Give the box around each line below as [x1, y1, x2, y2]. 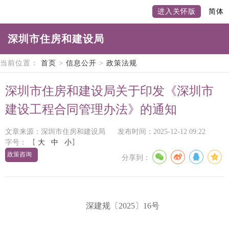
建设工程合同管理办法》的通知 [5, 103, 177, 116]
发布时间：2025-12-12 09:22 [118, 128, 205, 135]
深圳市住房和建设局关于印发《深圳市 [5, 84, 214, 98]
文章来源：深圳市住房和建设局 [5, 128, 105, 135]
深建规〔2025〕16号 [70, 201, 159, 210]
